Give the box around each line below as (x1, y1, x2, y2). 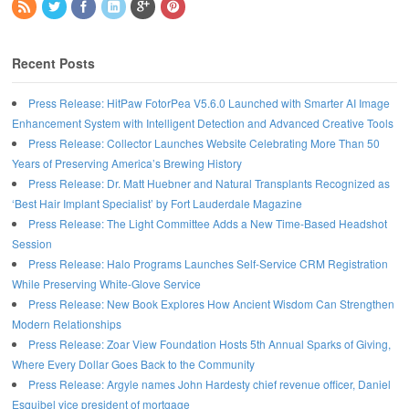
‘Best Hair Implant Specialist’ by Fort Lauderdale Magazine (12, 194, 302, 211)
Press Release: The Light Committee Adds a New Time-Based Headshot (28, 215, 387, 231)
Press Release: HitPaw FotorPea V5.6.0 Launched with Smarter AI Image (28, 94, 390, 110)
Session (12, 235, 52, 251)
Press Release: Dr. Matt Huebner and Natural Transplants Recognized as (28, 174, 390, 191)
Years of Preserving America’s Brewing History (12, 154, 242, 171)
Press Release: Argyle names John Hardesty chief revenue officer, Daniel (28, 375, 391, 392)
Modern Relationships (12, 315, 121, 331)
